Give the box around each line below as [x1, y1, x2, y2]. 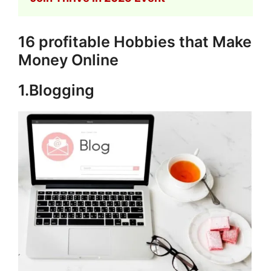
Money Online [18, 50, 119, 69]
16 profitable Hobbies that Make [18, 32, 252, 51]
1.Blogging [18, 80, 94, 99]
